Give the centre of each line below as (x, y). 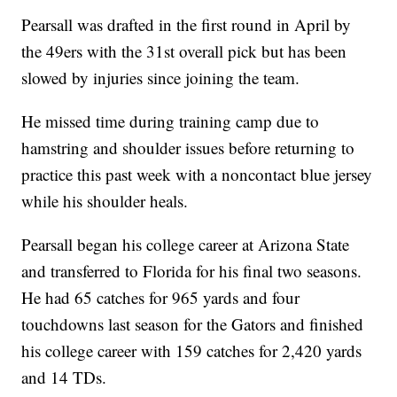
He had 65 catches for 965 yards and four (161, 298)
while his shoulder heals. (105, 201)
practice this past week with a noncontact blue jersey (197, 175)
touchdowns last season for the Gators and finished (193, 324)
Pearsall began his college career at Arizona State (186, 245)
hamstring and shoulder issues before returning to (188, 148)
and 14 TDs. (64, 378)
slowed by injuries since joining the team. (161, 78)
